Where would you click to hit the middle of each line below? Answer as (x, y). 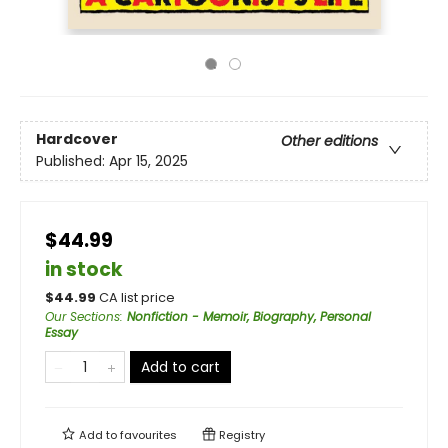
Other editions (329, 141)
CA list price (137, 297)
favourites (148, 435)
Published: (72, 161)
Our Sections (82, 316)
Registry (240, 435)
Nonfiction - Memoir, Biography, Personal (249, 316)
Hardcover (77, 139)
